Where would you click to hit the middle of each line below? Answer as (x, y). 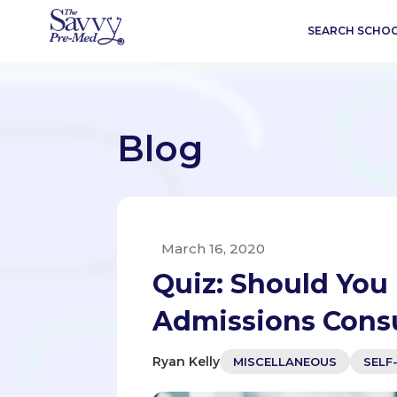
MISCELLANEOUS (285, 362)
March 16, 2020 (213, 249)
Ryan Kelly (186, 361)
